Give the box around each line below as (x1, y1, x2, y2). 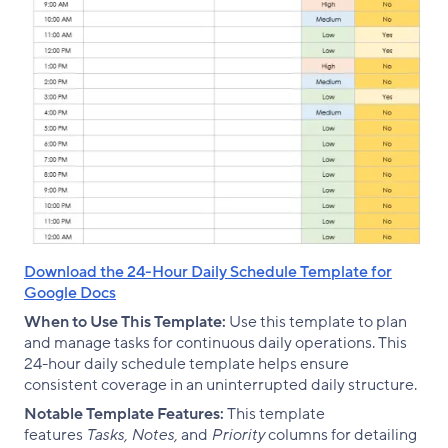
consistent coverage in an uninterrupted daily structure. (24, 374, 417, 397)
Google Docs (24, 282, 116, 305)
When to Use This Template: (24, 311, 226, 334)
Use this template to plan (226, 311, 407, 334)
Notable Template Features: (24, 403, 224, 426)
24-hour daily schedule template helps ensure (24, 353, 349, 376)
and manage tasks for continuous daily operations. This (24, 332, 407, 355)
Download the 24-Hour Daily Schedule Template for (24, 261, 392, 284)
